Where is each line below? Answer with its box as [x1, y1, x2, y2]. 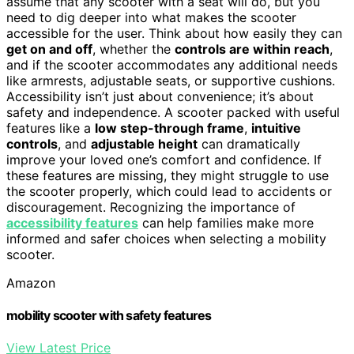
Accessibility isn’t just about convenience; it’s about [6, 88, 314, 104]
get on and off [6, 40, 92, 57]
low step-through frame [95, 119, 244, 136]
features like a [6, 119, 95, 136]
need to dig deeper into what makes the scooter [6, 9, 296, 25]
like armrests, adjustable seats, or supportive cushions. [6, 72, 335, 88]
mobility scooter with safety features [6, 307, 212, 323]
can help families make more [138, 214, 314, 231]
